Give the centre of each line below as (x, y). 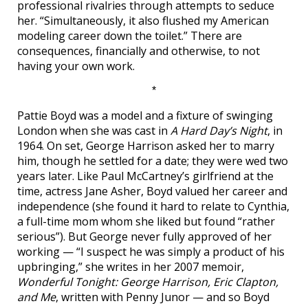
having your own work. (76, 66)
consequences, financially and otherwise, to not (139, 51)
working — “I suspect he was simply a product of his (151, 252)
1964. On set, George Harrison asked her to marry (146, 146)
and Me (36, 297)
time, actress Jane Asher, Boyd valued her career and (152, 191)
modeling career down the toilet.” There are (130, 36)
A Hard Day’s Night (219, 131)
